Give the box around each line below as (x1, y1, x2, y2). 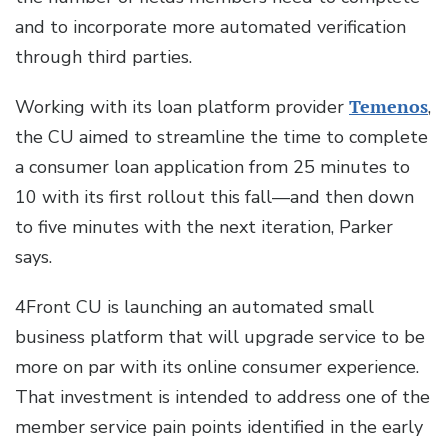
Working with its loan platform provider (15, 95, 349, 120)
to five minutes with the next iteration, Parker (15, 215, 393, 240)
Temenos (349, 95, 428, 119)
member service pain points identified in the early (15, 415, 423, 440)
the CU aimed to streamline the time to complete (15, 125, 428, 150)
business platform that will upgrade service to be (15, 325, 425, 350)
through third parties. (15, 45, 197, 70)
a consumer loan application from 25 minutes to (15, 155, 410, 180)
